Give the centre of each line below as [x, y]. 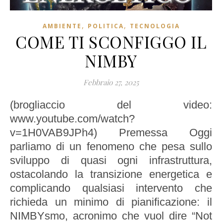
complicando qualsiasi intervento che [111, 188]
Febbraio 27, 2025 [111, 83]
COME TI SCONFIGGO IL [111, 42]
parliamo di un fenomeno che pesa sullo [111, 147]
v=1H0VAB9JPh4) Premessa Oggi [111, 133]
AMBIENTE [62, 26]
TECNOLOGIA [155, 26]
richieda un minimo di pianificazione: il [111, 202]
